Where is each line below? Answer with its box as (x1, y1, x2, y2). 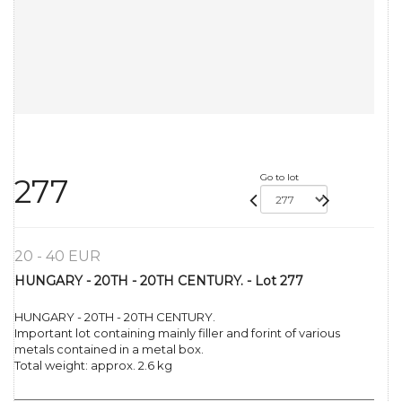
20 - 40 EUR (14, 248, 100, 266)
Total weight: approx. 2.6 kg (14, 358, 172, 373)
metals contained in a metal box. (14, 342, 204, 357)
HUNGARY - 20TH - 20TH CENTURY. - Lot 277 (14, 273, 303, 290)
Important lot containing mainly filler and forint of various (14, 326, 340, 341)
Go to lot (259, 171, 299, 184)
